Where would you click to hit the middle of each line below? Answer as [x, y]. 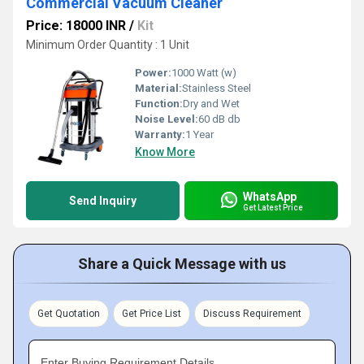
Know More [165, 152]
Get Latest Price [273, 207]
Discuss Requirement [252, 314]
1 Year [199, 134]
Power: [153, 73]
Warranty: [160, 134]
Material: [158, 88]
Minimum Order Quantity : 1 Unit [108, 45]
